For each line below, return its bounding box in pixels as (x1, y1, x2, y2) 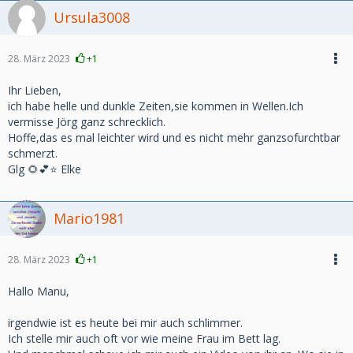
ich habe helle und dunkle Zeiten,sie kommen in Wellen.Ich (8, 98, 303, 113)
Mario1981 (54, 209, 124, 228)
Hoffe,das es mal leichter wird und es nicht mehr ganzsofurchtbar (8, 130, 340, 145)
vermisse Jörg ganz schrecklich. (8, 114, 165, 129)
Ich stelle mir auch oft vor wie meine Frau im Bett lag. (8, 331, 281, 346)
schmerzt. (8, 146, 58, 161)
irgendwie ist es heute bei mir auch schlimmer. (8, 315, 243, 330)
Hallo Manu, (8, 284, 69, 299)
